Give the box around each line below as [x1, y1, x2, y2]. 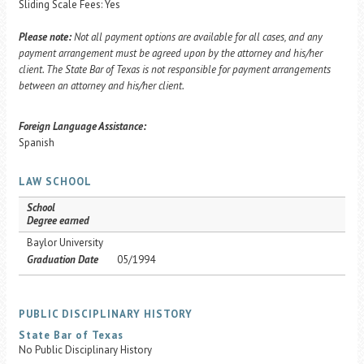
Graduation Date [27, 253, 98, 266]
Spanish [19, 136, 54, 149]
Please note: [19, 30, 71, 44]
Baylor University [27, 236, 103, 249]
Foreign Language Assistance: [19, 119, 146, 133]
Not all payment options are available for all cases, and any [74, 30, 323, 44]
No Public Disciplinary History [19, 343, 152, 357]
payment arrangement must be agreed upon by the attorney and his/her [19, 46, 323, 60]
